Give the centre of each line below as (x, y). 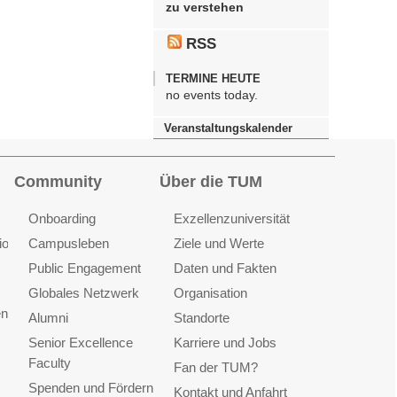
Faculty (49, 362)
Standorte (201, 317)
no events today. (211, 96)
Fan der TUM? (215, 367)
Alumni (48, 317)
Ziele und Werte (218, 243)
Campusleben (68, 243)
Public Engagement (84, 268)
